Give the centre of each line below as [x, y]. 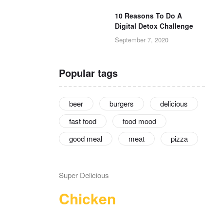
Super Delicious [84, 175]
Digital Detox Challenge [154, 26]
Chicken [87, 199]
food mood [139, 121]
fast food [83, 121]
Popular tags [88, 73]
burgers [122, 104]
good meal [86, 139]
